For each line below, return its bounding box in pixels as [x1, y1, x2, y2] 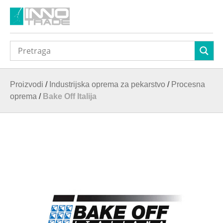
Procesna [171, 80, 205, 89]
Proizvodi [10, 80, 43, 89]
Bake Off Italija [43, 92, 97, 101]
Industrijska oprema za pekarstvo [49, 80, 165, 89]
